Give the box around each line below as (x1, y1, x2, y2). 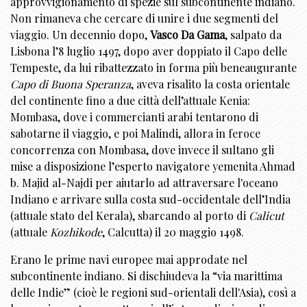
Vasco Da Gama (150, 27, 225, 42)
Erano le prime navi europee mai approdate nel (10, 251, 247, 267)
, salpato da (225, 27, 282, 42)
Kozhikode (50, 224, 102, 239)
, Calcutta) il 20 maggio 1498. (102, 224, 244, 239)
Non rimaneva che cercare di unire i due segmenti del (10, 10, 278, 25)
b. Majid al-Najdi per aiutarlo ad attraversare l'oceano (10, 175, 278, 190)
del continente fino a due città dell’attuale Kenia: (10, 93, 250, 108)
